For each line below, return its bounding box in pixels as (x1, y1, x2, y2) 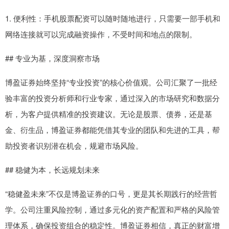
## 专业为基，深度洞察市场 (5, 53, 100, 64)
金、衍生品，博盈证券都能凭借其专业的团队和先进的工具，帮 (5, 124, 220, 135)
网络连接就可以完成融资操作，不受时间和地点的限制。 (5, 29, 197, 40)
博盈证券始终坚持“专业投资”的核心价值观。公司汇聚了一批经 (5, 77, 217, 88)
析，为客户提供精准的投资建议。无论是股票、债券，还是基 (5, 108, 212, 120)
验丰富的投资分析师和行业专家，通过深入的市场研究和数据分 (5, 93, 220, 104)
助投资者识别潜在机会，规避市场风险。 (5, 140, 143, 151)
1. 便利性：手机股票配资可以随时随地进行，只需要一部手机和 (5, 13, 220, 24)
